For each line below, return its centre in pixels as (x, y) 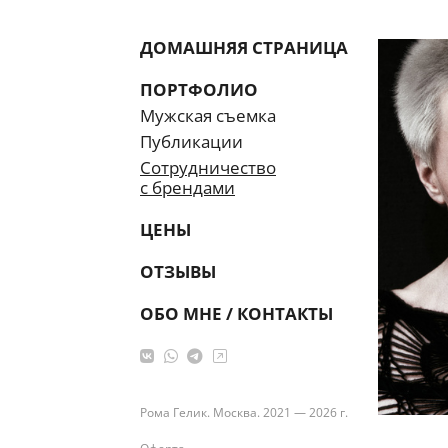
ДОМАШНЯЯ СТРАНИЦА (244, 47)
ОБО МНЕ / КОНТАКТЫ (236, 313)
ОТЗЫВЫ (178, 271)
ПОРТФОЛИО (199, 89)
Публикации (191, 141)
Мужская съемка (208, 115)
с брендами (187, 187)
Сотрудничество (208, 167)
